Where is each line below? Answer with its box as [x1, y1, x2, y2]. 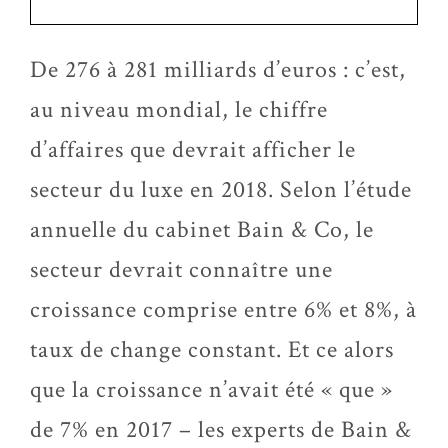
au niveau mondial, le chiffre [30, 94, 328, 125]
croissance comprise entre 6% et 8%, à [30, 294, 417, 325]
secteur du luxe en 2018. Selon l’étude [30, 174, 412, 205]
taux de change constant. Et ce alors [30, 334, 394, 365]
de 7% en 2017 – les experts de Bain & [30, 414, 412, 445]
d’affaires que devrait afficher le [30, 134, 356, 165]
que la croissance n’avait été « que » [30, 374, 393, 405]
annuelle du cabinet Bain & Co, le [30, 214, 374, 245]
